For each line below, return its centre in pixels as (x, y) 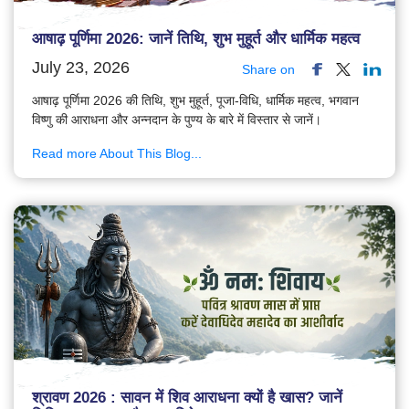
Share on (268, 69)
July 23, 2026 (81, 67)
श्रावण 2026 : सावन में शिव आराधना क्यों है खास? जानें (187, 398)
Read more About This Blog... (117, 153)
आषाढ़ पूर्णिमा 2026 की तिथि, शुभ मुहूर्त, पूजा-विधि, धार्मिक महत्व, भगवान (195, 100)
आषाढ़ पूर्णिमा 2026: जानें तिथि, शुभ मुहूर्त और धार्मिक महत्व (196, 38)
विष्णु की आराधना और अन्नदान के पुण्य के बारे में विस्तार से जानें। (177, 119)
